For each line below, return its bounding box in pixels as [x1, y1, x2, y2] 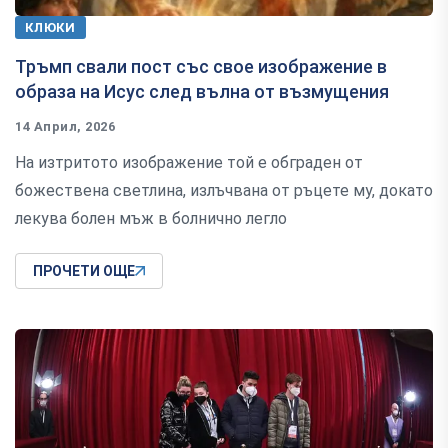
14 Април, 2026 [15, 119, 116, 135]
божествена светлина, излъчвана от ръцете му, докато [15, 181, 433, 201]
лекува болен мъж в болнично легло [15, 209, 287, 229]
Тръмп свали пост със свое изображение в [15, 56, 387, 78]
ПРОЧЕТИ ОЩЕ [33, 263, 135, 280]
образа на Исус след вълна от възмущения [15, 81, 389, 103]
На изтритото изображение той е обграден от [15, 153, 363, 173]
